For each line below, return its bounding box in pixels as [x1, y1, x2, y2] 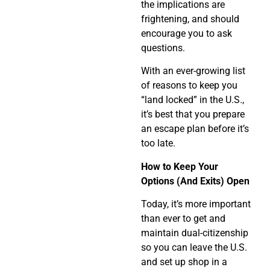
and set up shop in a [141, 256, 227, 268]
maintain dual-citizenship [141, 227, 248, 239]
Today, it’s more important [141, 198, 251, 210]
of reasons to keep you [141, 80, 237, 92]
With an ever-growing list [141, 65, 245, 77]
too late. [141, 137, 175, 149]
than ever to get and [141, 213, 225, 225]
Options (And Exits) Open [141, 175, 250, 187]
